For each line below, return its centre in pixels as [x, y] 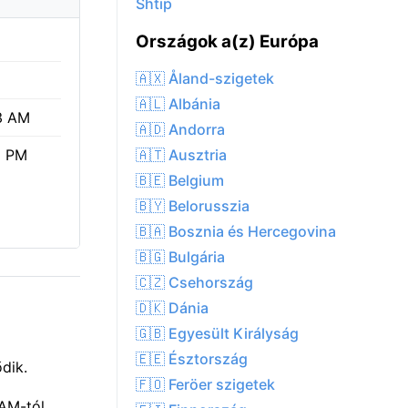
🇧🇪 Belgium [180, 181]
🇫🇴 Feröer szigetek [205, 385]
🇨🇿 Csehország [194, 283]
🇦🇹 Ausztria [181, 155]
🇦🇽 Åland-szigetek [205, 79]
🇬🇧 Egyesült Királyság [217, 334]
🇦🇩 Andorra [180, 130]
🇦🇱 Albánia [178, 104]
